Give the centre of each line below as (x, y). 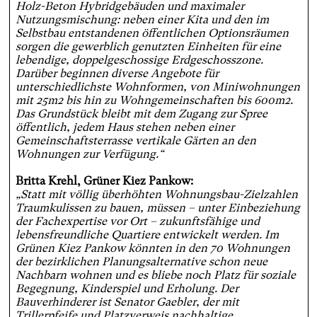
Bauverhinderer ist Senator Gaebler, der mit (127, 302)
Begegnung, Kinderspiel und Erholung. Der (127, 289)
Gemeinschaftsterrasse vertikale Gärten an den (136, 141)
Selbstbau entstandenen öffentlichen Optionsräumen (152, 33)
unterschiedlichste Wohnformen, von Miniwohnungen (157, 87)
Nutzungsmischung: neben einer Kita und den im (142, 20)
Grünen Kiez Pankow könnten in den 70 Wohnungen (152, 248)
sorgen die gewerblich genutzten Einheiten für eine (148, 47)
